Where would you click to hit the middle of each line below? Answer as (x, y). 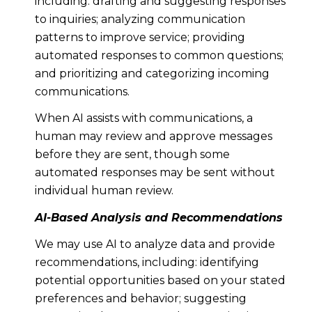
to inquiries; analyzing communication (140, 19)
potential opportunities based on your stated (160, 280)
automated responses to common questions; (159, 55)
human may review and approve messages (153, 136)
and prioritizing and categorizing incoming (152, 73)
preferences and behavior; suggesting (140, 298)
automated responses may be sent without (155, 173)
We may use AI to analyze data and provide (155, 244)
